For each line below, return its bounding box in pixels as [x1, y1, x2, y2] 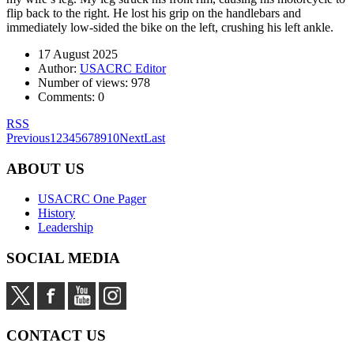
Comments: [38, 89, 98, 104]
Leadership [38, 220, 93, 235]
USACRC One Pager [38, 192, 146, 206]
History [38, 206, 75, 220]
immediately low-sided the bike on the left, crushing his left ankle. [6, 20, 333, 34]
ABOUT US [6, 160, 85, 177]
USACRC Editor [80, 61, 166, 75]
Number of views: [38, 75, 131, 89]
